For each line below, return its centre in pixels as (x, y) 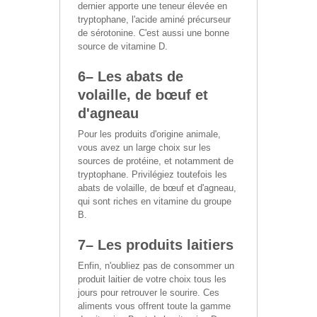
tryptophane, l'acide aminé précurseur (154, 19)
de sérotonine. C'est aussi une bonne (154, 33)
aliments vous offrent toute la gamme (154, 306)
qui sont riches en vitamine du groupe (155, 201)
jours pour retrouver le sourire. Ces (149, 292)
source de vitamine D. (123, 46)
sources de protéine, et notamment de (156, 161)
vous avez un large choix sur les (144, 147)
